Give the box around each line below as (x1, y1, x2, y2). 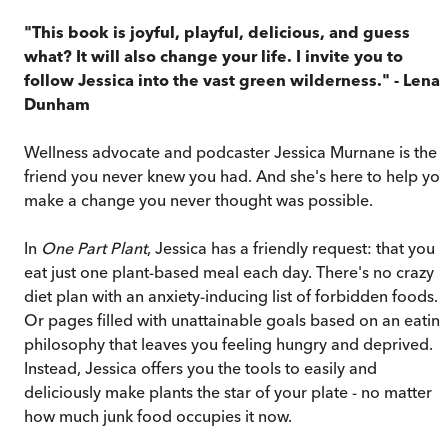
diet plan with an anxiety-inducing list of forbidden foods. (24, 285, 438, 306)
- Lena (394, 69, 440, 90)
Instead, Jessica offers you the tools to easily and (24, 357, 377, 378)
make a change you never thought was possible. (24, 189, 373, 210)
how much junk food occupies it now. (24, 405, 292, 426)
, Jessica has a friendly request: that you (147, 237, 435, 258)
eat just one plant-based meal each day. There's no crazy (24, 261, 434, 282)
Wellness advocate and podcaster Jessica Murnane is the (24, 141, 437, 162)
